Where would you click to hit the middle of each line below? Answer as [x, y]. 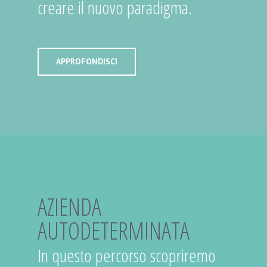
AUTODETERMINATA [113, 230]
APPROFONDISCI [86, 61]
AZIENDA [69, 207]
